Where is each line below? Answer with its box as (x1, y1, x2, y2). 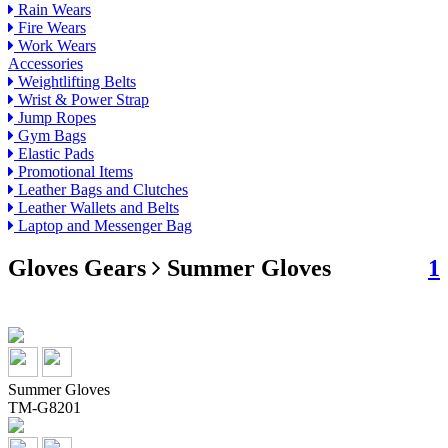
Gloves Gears (8, 255, 152, 282)
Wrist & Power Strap (14, 91, 149, 109)
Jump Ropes (14, 109, 96, 127)
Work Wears (14, 37, 96, 55)
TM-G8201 (8, 398, 81, 416)
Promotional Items (14, 163, 133, 181)
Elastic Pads (14, 145, 94, 163)
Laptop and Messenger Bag (14, 217, 192, 235)
